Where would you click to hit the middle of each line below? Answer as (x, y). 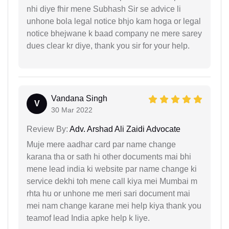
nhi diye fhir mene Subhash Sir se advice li (104, 9)
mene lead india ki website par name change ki (112, 169)
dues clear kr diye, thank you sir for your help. (108, 46)
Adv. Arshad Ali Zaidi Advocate (124, 129)
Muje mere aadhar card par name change (101, 145)
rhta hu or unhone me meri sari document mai (108, 194)
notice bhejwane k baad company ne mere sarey (114, 34)
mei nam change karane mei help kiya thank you (114, 206)
